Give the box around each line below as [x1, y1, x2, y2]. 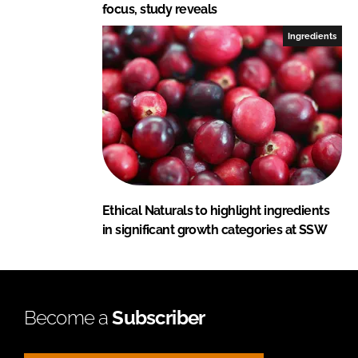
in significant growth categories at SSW [102, 221, 328, 237]
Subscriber [112, 305, 205, 329]
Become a [24, 305, 113, 329]
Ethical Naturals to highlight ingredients [102, 202, 330, 218]
